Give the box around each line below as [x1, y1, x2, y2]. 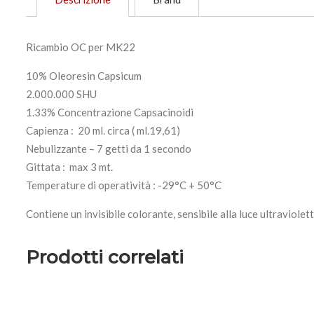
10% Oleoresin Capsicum [26, 69, 142, 82]
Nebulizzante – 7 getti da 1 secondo [26, 142, 191, 155]
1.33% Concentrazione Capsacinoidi [26, 105, 193, 118]
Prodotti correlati [26, 245, 184, 268]
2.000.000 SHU [26, 87, 97, 100]
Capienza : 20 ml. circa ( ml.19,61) [26, 123, 180, 137]
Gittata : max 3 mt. [26, 160, 113, 173]
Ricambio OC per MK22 [26, 40, 135, 53]
